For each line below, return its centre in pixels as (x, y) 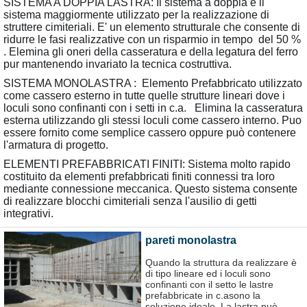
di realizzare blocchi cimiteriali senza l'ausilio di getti (130, 201)
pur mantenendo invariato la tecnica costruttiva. (120, 64)
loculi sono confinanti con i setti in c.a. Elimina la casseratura (153, 108)
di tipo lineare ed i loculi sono (208, 273)
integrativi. (28, 214)
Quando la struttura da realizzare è (221, 262)
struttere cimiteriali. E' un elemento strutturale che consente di (152, 27)
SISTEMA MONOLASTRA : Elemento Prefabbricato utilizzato (153, 84)
